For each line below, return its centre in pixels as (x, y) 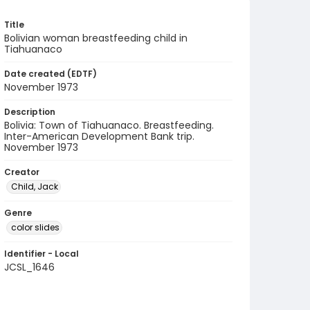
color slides (35, 227)
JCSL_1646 (29, 267)
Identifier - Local (42, 254)
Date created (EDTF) (51, 74)
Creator (22, 172)
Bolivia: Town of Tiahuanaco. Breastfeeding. (109, 125)
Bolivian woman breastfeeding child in (96, 38)
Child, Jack (35, 186)
